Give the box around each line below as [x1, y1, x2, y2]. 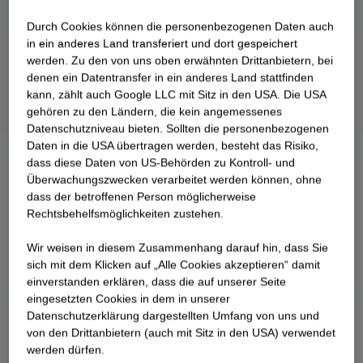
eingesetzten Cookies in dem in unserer [27, 292, 231, 305]
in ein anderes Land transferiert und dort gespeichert [27, 36, 298, 50]
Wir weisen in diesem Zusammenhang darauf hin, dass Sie [27, 241, 329, 254]
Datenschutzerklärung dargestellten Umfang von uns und [27, 309, 320, 322]
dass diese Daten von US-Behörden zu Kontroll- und [27, 156, 296, 169]
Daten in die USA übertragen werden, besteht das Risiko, [27, 139, 319, 152]
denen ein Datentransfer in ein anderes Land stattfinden [27, 70, 314, 84]
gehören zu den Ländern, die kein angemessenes [27, 105, 283, 118]
